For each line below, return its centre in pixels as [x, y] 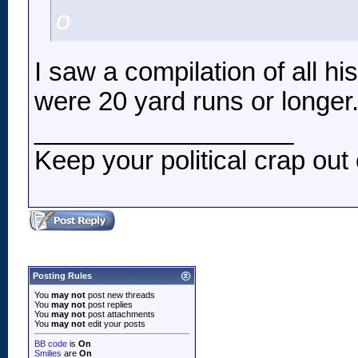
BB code [51, 344]
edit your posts [115, 324]
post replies [109, 304]
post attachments [120, 314]
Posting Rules [62, 276]
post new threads [120, 295]
